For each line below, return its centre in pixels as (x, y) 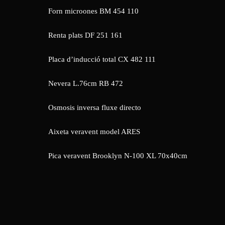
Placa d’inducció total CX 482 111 (102, 59)
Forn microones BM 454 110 (93, 11)
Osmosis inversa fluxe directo (95, 107)
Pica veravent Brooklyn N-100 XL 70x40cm (118, 156)
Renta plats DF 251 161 (85, 35)
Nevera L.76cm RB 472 (86, 83)
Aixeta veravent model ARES (94, 132)
